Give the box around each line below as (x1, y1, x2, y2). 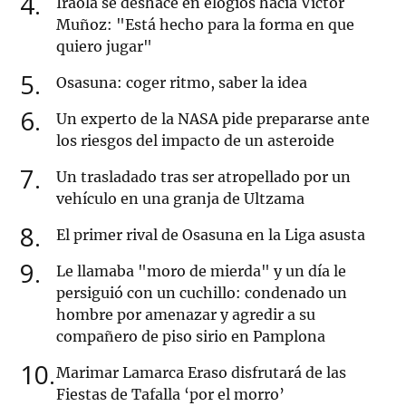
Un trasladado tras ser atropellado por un (56, 168, 351, 187)
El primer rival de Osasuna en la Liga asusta (56, 226, 365, 245)
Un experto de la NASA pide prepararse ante (56, 110, 370, 129)
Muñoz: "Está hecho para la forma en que (56, 15, 354, 34)
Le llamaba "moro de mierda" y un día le (56, 262, 346, 281)
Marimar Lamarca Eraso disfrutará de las (56, 363, 346, 382)
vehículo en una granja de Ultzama (56, 189, 304, 208)
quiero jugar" (56, 37, 152, 56)
